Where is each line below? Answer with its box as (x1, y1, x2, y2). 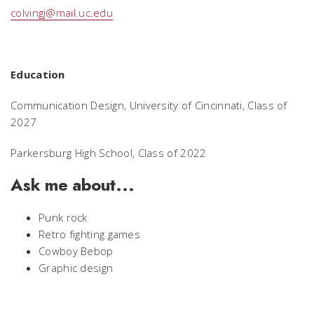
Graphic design (39, 261, 114, 275)
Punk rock (39, 210, 88, 225)
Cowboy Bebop (39, 244, 114, 259)
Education (11, 67, 65, 82)
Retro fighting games (39, 227, 140, 242)
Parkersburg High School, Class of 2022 (11, 146, 207, 161)
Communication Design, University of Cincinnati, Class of (11, 98, 287, 113)
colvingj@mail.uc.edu (11, 6, 113, 20)
